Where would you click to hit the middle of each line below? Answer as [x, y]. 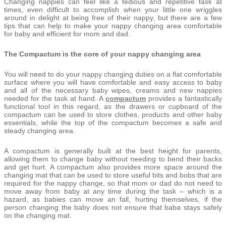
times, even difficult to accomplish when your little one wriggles [113, 9]
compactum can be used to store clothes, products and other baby [113, 114]
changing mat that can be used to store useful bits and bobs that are [113, 175]
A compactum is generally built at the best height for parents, [113, 151]
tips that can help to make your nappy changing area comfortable [113, 25]
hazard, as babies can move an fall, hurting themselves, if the [113, 199]
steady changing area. [40, 130]
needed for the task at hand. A [55, 98]
